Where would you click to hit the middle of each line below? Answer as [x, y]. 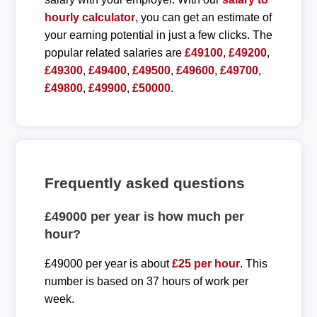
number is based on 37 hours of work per [146, 281]
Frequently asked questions [144, 183]
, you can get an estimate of [203, 17]
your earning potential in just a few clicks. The [158, 35]
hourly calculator [90, 17]
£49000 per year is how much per [144, 216]
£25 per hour [206, 263]
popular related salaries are [114, 52]
